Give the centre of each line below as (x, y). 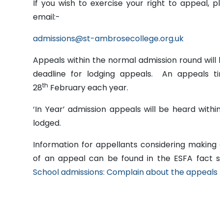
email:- (47, 17)
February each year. (90, 88)
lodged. (47, 123)
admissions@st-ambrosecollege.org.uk (109, 39)
